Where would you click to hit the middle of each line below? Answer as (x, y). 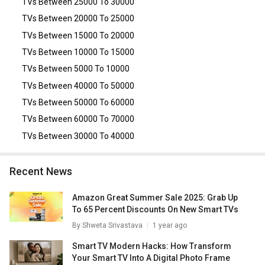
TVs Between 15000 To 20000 (78, 35)
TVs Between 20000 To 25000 (78, 19)
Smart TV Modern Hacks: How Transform (152, 246)
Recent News (44, 171)
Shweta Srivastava (112, 225)
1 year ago (170, 225)
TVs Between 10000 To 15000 (78, 52)
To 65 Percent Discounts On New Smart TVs (155, 209)
